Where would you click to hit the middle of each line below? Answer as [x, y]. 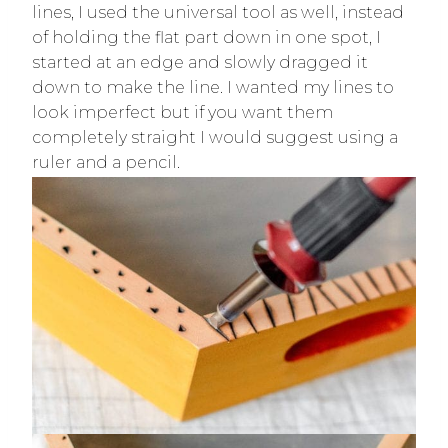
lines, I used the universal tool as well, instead [218, 13]
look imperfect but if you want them [182, 113]
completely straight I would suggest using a [215, 138]
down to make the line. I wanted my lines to [213, 88]
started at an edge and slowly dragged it [200, 63]
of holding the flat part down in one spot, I [206, 38]
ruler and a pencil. [108, 163]
